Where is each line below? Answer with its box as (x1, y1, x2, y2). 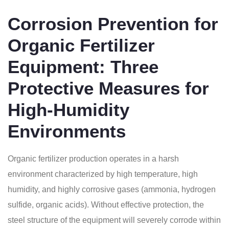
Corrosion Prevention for (8, 14, 218, 34)
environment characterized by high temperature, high (8, 170, 198, 178)
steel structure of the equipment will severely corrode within (8, 216, 221, 224)
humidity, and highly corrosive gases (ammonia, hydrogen (8, 185, 216, 194)
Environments (8, 121, 126, 141)
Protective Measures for (8, 78, 209, 98)
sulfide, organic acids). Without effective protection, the (8, 200, 204, 209)
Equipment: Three (8, 57, 158, 77)
